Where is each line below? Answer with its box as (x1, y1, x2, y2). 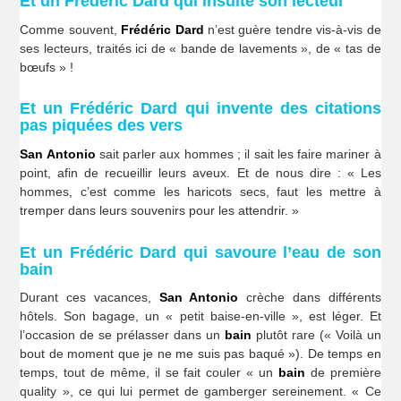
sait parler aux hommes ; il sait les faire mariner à (95, 146, 381, 161)
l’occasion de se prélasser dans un (20, 328, 225, 343)
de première (304, 365, 381, 380)
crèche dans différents (238, 290, 381, 305)
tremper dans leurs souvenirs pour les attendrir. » (20, 202, 300, 218)
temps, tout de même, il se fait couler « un (20, 365, 278, 380)
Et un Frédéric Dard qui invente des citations (20, 99, 381, 118)
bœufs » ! (20, 59, 74, 74)
